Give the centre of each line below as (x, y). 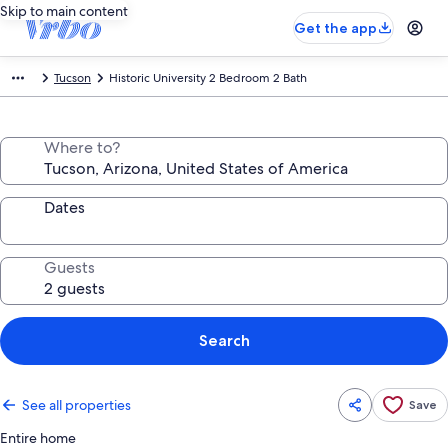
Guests (69, 267)
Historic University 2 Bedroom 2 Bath (208, 78)
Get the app (335, 28)
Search (224, 340)
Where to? (82, 147)
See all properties (76, 405)
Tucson (72, 78)
